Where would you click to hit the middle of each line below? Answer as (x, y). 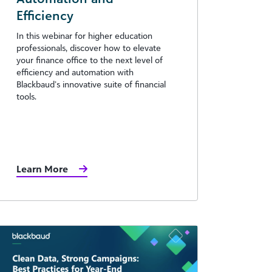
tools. (26, 96)
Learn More (42, 169)
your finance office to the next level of (90, 59)
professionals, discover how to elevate (89, 47)
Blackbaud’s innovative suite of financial (91, 84)
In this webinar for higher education (84, 35)
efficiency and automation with (75, 72)
